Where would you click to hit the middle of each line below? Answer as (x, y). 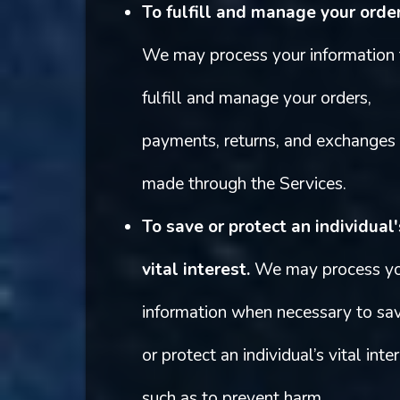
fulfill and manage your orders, (256, 99)
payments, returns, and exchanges (268, 142)
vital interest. (196, 270)
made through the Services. (244, 184)
